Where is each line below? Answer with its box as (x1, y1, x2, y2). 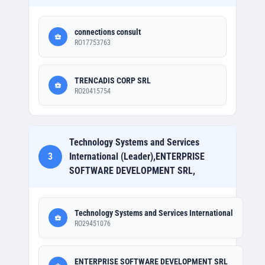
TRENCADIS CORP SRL (75, 76, 151, 85)
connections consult (75, 27, 141, 37)
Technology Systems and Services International (75, 208, 233, 218)
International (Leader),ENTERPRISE (69, 151, 205, 162)
